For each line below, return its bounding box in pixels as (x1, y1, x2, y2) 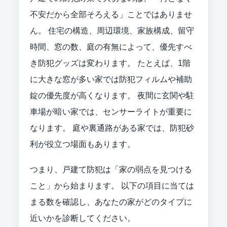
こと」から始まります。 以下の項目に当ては (30, 181, 194, 190)
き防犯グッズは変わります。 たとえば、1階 (30, 58, 191, 67)
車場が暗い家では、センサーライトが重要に (30, 107, 192, 116)
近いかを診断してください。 (30, 213, 135, 222)
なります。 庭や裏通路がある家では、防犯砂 (30, 123, 194, 132)
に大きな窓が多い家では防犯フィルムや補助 (30, 74, 192, 84)
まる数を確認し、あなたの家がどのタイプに (30, 197, 192, 206)
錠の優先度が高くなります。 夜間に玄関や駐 (30, 91, 194, 100)
